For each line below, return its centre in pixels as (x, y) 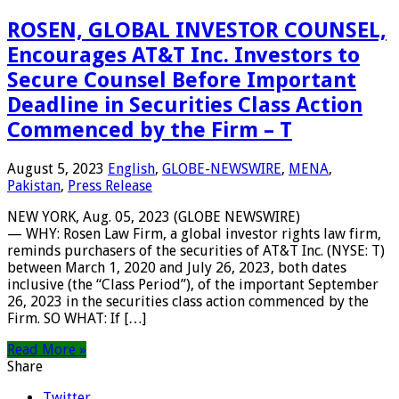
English (131, 168)
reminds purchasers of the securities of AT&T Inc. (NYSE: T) (196, 250)
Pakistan (34, 185)
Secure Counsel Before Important (182, 80)
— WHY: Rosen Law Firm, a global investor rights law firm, (194, 233)
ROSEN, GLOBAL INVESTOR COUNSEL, (197, 30)
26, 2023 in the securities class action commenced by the (188, 301)
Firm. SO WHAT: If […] (77, 318)
